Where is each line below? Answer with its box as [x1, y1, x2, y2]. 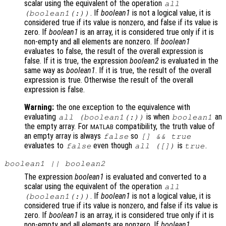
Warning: [24, 102, 54, 112]
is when [144, 111, 172, 122]
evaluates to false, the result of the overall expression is [24, 46, 203, 56]
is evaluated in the [159, 55, 218, 66]
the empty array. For [24, 121, 90, 131]
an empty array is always [24, 131, 103, 141]
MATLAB [90, 123, 114, 131]
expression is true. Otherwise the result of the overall [24, 75, 193, 85]
